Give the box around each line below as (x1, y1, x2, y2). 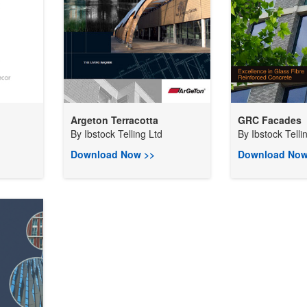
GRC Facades (237, 113, 302, 127)
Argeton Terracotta (70, 113, 158, 127)
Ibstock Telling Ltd (84, 127, 162, 140)
